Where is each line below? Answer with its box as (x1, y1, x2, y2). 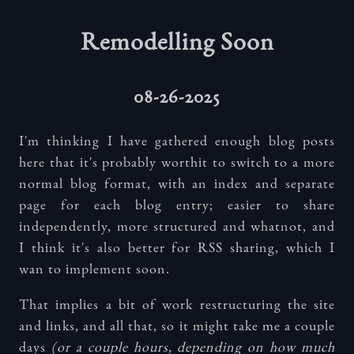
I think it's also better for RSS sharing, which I (19, 241, 335, 256)
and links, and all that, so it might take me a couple (19, 319, 335, 334)
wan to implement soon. (19, 262, 170, 277)
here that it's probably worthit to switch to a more (19, 156, 335, 171)
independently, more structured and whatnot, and (19, 220, 335, 235)
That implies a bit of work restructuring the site (19, 298, 335, 313)
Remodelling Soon (80, 32, 274, 57)
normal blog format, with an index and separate (19, 177, 335, 192)
